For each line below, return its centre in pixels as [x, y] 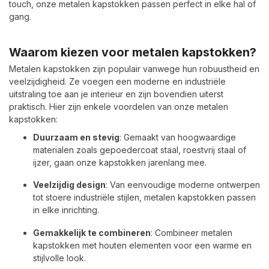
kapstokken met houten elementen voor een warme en [142, 246]
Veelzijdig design [69, 185]
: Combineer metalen [192, 233]
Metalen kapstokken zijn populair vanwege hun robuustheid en [134, 69]
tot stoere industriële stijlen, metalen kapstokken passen [144, 198]
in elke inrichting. [66, 210]
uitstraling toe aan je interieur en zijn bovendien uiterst [116, 94]
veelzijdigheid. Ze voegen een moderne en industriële [117, 82]
